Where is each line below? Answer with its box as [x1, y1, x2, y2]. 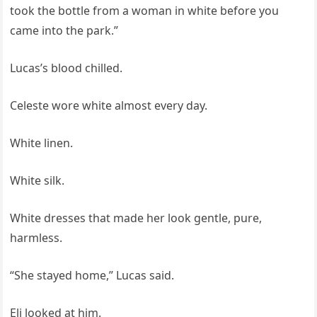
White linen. [10, 135, 74, 151]
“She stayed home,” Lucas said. [10, 267, 175, 284]
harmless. [10, 230, 63, 246]
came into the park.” [10, 23, 119, 39]
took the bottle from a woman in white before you [10, 3, 279, 19]
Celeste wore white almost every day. [10, 98, 208, 114]
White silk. [10, 173, 65, 189]
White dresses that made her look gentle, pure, [10, 210, 263, 226]
